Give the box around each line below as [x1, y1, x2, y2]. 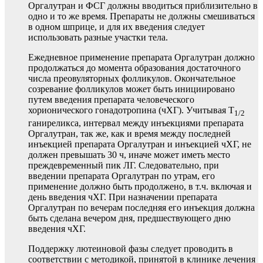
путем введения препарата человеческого [28, 94, 194, 104]
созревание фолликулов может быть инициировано [28, 83, 235, 94]
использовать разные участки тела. [28, 32, 168, 42]
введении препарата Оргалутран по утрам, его [28, 171, 215, 181]
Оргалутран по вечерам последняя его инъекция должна [28, 203, 255, 213]
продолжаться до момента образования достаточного [28, 62, 241, 73]
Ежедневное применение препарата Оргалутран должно [28, 52, 255, 62]
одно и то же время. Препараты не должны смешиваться [28, 11, 255, 21]
